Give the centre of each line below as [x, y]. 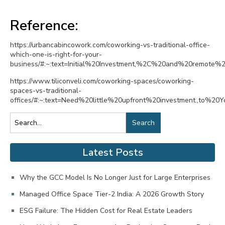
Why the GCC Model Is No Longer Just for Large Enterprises [115, 178]
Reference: [44, 26]
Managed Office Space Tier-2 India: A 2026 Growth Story [112, 194]
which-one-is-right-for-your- [56, 54]
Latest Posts [113, 152]
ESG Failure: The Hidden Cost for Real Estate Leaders [106, 211]
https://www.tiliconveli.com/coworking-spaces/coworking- [102, 81]
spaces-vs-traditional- [46, 91]
